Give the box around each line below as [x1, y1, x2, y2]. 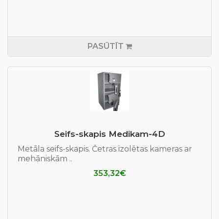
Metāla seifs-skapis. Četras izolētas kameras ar [18, 144, 192, 153]
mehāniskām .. [18, 154, 72, 163]
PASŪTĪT [87, 42, 124, 51]
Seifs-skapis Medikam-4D [54, 129, 165, 139]
